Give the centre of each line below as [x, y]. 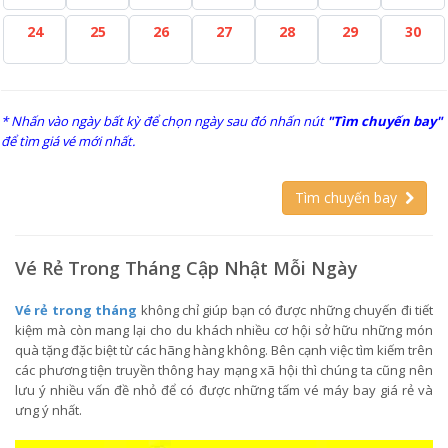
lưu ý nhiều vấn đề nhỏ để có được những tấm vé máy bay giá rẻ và [224, 390]
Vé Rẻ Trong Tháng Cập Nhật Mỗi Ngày [186, 268]
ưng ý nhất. [50, 410]
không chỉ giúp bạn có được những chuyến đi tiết [285, 310]
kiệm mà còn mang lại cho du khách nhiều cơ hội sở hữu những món [224, 330]
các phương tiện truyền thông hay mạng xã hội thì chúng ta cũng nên [224, 370]
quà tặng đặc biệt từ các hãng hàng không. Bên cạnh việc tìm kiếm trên [224, 350]
